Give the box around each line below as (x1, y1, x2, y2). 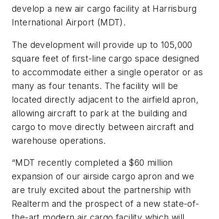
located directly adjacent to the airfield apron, (12, 94, 199, 105)
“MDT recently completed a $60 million (12, 157, 173, 168)
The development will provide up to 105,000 (12, 39, 193, 50)
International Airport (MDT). (12, 17, 126, 28)
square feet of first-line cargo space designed (12, 53, 199, 64)
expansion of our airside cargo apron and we (12, 171, 195, 182)
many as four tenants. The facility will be (12, 80, 178, 91)
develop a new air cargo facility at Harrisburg (12, 3, 197, 14)
